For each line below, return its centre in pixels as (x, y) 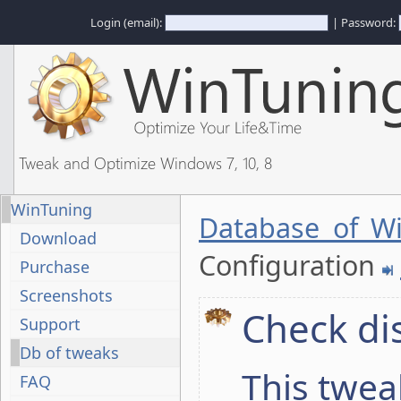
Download (58, 238)
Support (50, 324)
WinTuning (51, 209)
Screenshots (66, 295)
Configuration (290, 265)
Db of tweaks (69, 353)
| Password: (365, 22)
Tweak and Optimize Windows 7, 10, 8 (145, 162)
